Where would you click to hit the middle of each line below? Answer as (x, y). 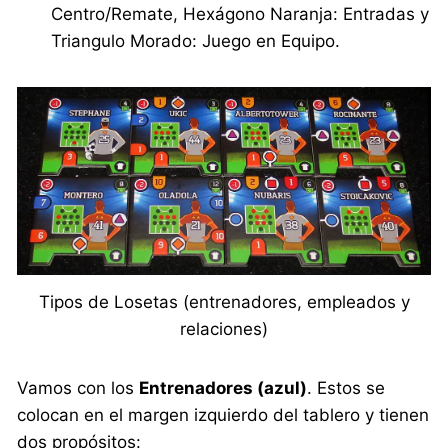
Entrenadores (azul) (223, 387)
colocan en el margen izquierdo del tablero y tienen (223, 414)
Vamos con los (78, 387)
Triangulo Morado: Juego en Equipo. (196, 41)
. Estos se (346, 387)
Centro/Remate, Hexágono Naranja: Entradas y (240, 14)
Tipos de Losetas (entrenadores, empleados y (224, 301)
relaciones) (224, 328)
